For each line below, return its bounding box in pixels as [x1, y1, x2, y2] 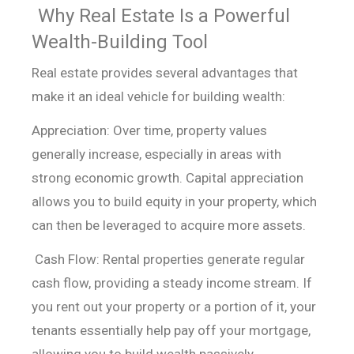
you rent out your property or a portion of [31, 299, 277, 315]
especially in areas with [144, 146, 281, 163]
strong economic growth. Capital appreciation [31, 170, 303, 186]
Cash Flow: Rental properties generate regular [34, 251, 305, 268]
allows [31, 194, 73, 210]
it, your [276, 299, 316, 315]
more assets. [227, 217, 306, 234]
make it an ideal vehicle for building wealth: [31, 88, 285, 105]
